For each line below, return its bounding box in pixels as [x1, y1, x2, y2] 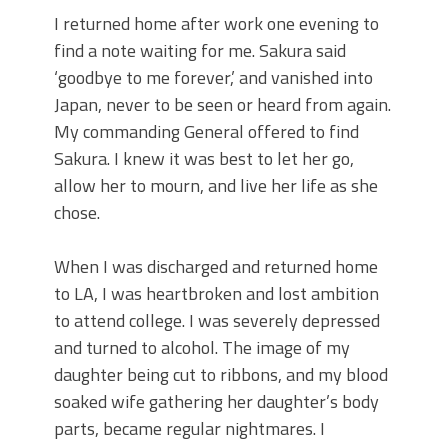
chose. [54, 199, 100, 227]
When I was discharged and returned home [54, 253, 378, 281]
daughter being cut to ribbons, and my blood [54, 361, 388, 389]
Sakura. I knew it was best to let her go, [54, 145, 354, 173]
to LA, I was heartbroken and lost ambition [54, 280, 379, 308]
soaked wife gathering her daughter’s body [54, 388, 379, 416]
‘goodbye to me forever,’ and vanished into [54, 64, 373, 92]
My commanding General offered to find [54, 118, 359, 146]
